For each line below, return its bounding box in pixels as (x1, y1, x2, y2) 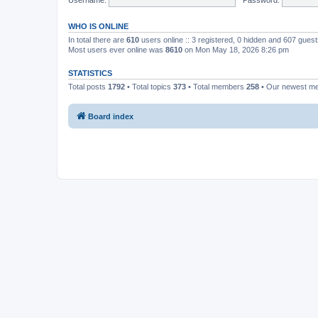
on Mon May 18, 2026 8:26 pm (182, 45, 289, 54)
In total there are (68, 35, 126, 44)
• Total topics (125, 82, 173, 91)
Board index (88, 111, 133, 121)
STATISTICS (68, 69, 112, 77)
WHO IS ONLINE (68, 22, 128, 31)
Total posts (68, 82, 108, 91)
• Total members (186, 82, 246, 91)
